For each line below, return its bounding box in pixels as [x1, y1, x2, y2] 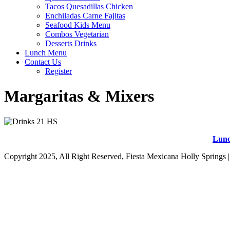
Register [45, 67, 72, 75]
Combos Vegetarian [45, 30, 109, 39]
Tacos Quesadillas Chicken [45, 2, 133, 11]
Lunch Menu [25, 48, 67, 57]
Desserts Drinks [45, 39, 97, 48]
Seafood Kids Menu [45, 21, 110, 29]
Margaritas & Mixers [4, 87, 154, 106]
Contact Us [25, 57, 61, 66]
